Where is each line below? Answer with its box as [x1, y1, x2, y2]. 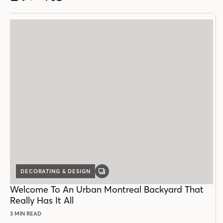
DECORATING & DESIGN [20, 167, 91, 175]
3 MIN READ [10, 210, 41, 217]
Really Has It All [10, 194, 74, 206]
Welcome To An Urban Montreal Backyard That [10, 183, 204, 195]
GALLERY [101, 170, 129, 178]
